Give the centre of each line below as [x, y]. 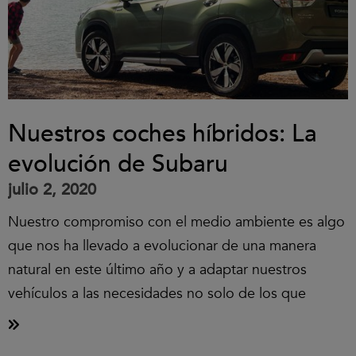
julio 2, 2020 [52, 190]
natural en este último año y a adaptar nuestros [157, 270]
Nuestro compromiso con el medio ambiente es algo [176, 222]
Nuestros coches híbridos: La [163, 134]
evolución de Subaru [118, 164]
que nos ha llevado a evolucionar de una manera [162, 246]
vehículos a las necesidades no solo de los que [157, 294]
